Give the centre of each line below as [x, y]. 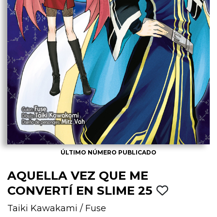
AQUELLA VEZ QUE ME [78, 175]
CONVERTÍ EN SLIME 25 [82, 190]
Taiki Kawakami [42, 208]
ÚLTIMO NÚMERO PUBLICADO [108, 152]
